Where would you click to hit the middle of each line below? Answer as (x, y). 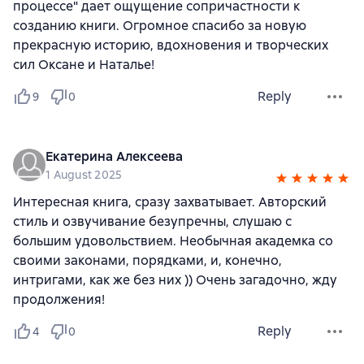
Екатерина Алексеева (114, 156)
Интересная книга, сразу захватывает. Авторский (170, 202)
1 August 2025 (84, 175)
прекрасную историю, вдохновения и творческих (171, 45)
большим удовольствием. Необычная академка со (173, 241)
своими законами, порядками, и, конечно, (147, 260)
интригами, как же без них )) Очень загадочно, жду (175, 280)
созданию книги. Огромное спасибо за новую (160, 26)
